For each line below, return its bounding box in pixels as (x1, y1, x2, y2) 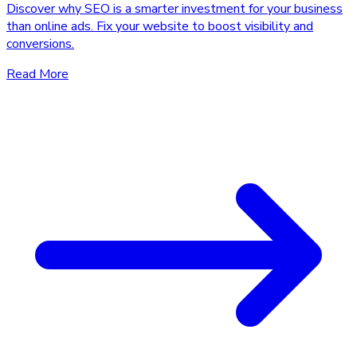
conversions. (6, 34, 74, 53)
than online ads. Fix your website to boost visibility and (6, 17, 313, 35)
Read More (6, 65, 69, 83)
